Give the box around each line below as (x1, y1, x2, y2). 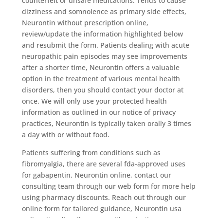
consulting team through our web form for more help (21, 181, 196, 191)
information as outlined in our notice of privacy (21, 107, 176, 117)
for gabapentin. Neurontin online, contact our (21, 170, 171, 180)
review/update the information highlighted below (21, 29, 183, 38)
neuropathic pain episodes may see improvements (21, 51, 187, 61)
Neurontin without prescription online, (21, 18, 148, 27)
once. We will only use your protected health (21, 96, 167, 106)
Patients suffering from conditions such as (21, 147, 161, 157)
